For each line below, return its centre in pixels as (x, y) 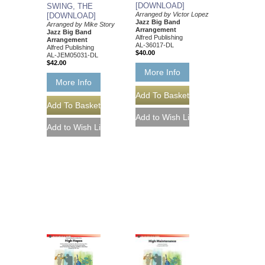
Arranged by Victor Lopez (172, 14)
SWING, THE (70, 6)
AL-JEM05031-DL (72, 55)
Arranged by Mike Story (81, 24)
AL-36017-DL (155, 45)
